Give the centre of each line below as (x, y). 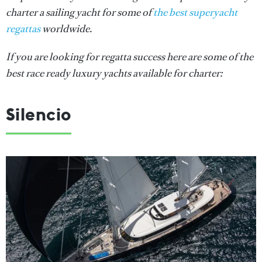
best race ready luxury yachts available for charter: (114, 73)
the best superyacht (195, 12)
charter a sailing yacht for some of (80, 12)
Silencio (39, 114)
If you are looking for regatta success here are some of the (130, 57)
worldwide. (66, 29)
